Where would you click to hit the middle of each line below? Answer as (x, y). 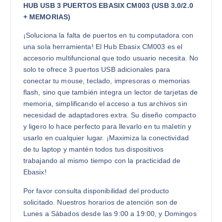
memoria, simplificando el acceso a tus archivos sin (105, 104)
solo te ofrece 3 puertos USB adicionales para (97, 70)
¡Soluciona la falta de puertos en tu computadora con (108, 35)
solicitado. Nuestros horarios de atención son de (100, 202)
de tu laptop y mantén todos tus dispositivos (93, 149)
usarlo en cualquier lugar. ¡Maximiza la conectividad (106, 138)
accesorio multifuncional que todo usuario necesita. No (111, 58)
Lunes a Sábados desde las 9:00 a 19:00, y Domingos (110, 213)
